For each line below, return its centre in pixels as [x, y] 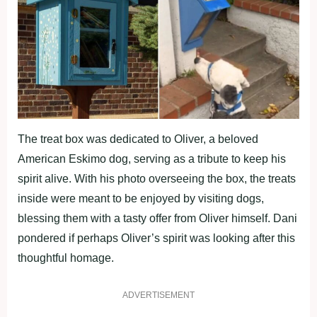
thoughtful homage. [66, 258]
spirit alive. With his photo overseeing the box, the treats [157, 179]
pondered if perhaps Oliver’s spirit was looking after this [156, 238]
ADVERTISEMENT [158, 295]
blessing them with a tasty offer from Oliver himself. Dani [157, 219]
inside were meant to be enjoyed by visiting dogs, [141, 199]
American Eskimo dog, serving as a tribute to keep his [152, 159]
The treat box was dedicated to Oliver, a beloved [138, 139]
